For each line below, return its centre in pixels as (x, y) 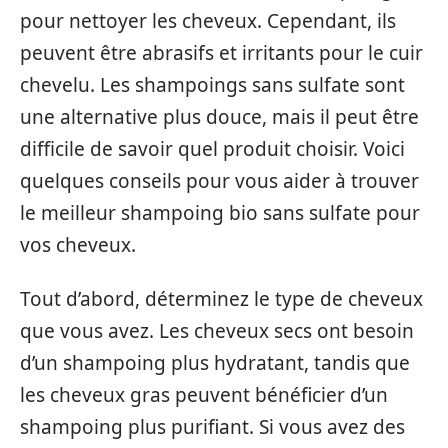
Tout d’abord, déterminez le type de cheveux (221, 299)
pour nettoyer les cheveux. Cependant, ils (208, 20)
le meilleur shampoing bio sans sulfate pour (220, 212)
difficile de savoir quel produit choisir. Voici (212, 148)
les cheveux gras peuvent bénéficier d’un (204, 395)
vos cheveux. (78, 244)
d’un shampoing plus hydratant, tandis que (215, 363)
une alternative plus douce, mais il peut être (219, 116)
